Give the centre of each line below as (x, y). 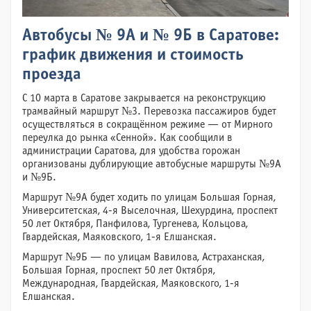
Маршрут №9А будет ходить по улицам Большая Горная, (149, 197)
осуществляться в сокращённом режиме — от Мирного (148, 124)
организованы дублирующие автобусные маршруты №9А (152, 164)
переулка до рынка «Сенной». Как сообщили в (127, 137)
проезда (52, 75)
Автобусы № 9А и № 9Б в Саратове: (151, 36)
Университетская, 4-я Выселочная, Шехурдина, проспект (150, 210)
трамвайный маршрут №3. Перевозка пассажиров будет (149, 111)
